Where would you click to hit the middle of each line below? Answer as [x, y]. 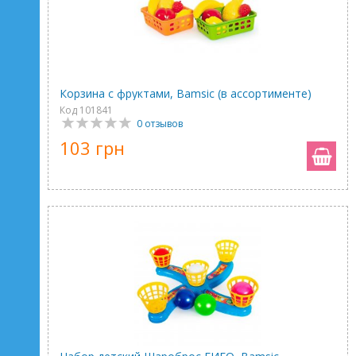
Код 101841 [86, 110]
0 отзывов [160, 124]
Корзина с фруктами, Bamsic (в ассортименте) [186, 93]
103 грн [92, 148]
